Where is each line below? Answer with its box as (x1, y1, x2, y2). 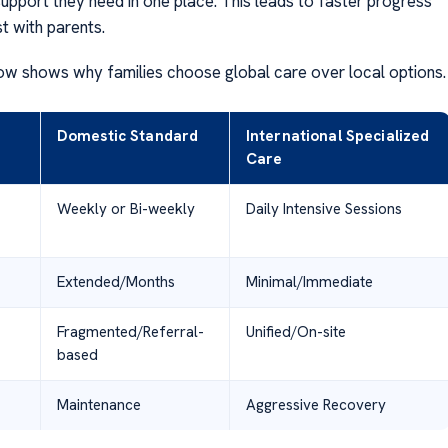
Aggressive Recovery (245, 394, 386, 415)
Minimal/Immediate (245, 271, 373, 292)
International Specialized (245, 125, 430, 146)
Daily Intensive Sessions (245, 198, 402, 219)
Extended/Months (56, 271, 175, 292)
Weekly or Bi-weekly (56, 198, 195, 219)
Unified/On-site (245, 321, 346, 342)
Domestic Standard (56, 125, 199, 146)
